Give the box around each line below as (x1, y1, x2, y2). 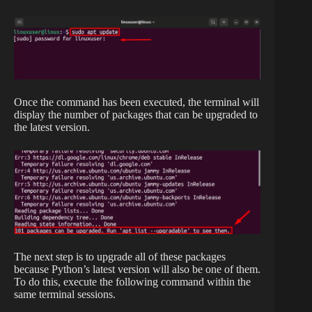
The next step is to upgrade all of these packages (14, 251, 226, 263)
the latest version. (14, 121, 90, 134)
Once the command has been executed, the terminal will (14, 96, 259, 109)
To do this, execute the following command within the (14, 276, 251, 288)
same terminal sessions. (14, 288, 116, 301)
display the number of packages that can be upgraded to (14, 109, 258, 121)
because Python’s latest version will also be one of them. (14, 263, 260, 276)
